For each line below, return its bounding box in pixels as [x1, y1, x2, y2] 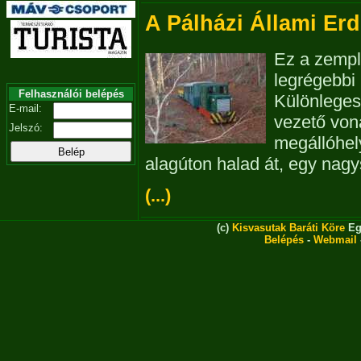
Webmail [313, 234, 357, 246]
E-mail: [9, 102, 42, 114]
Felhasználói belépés [18, 88, 124, 100]
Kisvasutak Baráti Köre [232, 222, 345, 234]
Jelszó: [9, 122, 43, 134]
